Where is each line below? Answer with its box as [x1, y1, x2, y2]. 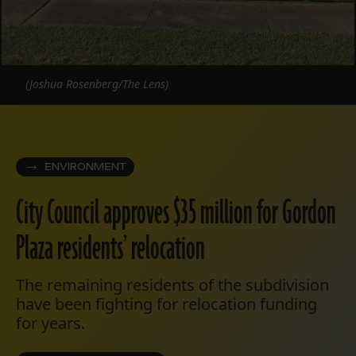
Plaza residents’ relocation [16, 227, 205, 273]
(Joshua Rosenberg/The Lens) [25, 76, 168, 92]
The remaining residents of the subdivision [16, 274, 329, 296]
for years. [16, 312, 85, 335]
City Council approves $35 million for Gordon [16, 192, 336, 237]
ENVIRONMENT [44, 161, 126, 173]
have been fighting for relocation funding [16, 293, 317, 315]
